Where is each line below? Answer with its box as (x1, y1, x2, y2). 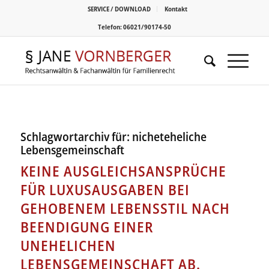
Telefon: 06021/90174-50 (97, 22, 171, 31)
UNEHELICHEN (20, 235, 116, 255)
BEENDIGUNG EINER (20, 217, 153, 237)
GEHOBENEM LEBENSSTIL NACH (20, 198, 230, 218)
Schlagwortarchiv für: (20, 128, 132, 145)
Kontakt (164, 4, 187, 13)
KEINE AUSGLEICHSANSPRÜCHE (20, 161, 226, 181)
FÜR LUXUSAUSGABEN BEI (20, 180, 190, 199)
